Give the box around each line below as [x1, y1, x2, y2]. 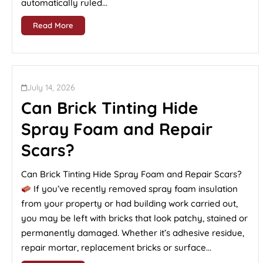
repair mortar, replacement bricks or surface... [21, 242, 211, 253]
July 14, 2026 [27, 82, 75, 93]
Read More [33, 21, 73, 30]
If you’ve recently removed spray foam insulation [31, 183, 238, 194]
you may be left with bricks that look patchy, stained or [21, 213, 248, 224]
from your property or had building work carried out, [21, 198, 238, 209]
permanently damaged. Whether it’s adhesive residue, [21, 227, 244, 238]
